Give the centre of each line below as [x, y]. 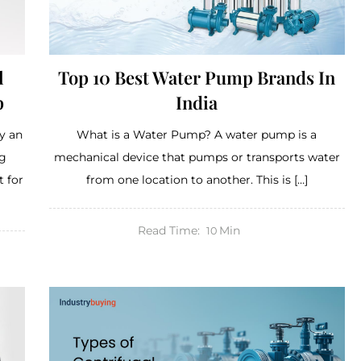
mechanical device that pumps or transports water [197, 157]
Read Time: [168, 230]
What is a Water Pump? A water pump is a [197, 134]
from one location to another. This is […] [197, 179]
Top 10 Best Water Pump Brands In [197, 77]
